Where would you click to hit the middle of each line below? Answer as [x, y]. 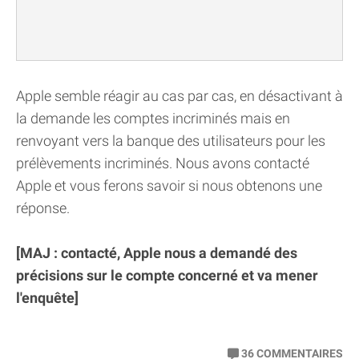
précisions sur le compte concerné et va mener [167, 275]
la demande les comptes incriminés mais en [153, 118]
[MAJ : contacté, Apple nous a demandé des [157, 253]
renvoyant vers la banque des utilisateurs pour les [171, 141]
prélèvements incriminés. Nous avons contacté [163, 163]
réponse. [43, 208]
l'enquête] [47, 298]
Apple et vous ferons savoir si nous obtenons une [169, 186]
